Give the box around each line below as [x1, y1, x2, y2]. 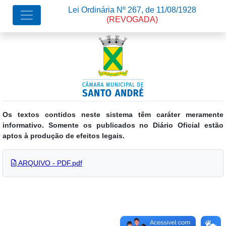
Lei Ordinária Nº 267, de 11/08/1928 [68, 6, 196, 14]
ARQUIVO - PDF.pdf [17, 159, 82, 167]
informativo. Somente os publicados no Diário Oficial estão [3, 121, 223, 129]
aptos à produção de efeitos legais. [3, 132, 125, 140]
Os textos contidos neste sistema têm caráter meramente [3, 110, 223, 119]
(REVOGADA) [106, 15, 158, 24]
